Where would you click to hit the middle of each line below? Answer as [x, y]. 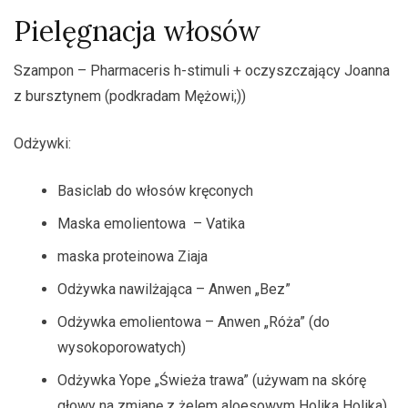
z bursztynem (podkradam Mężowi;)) [130, 96]
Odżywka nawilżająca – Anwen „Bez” [174, 289]
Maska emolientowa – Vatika [151, 224]
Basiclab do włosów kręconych [155, 191]
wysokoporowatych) [122, 347]
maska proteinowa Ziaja [133, 256]
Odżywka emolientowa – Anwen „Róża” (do [194, 322]
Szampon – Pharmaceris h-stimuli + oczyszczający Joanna [202, 71]
